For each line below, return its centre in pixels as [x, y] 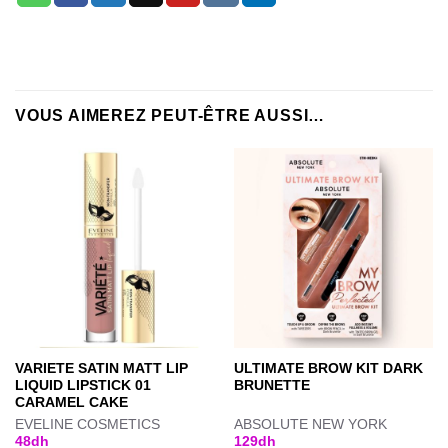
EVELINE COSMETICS [87, 425]
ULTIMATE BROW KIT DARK [328, 368]
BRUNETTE [271, 385]
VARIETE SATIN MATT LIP [101, 368]
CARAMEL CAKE [71, 402]
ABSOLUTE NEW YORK [310, 425]
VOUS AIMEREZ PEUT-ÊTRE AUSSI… [170, 116]
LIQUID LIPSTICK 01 [82, 385]
